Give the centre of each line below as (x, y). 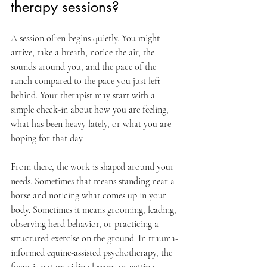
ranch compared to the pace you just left (87, 81)
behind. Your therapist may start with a (84, 95)
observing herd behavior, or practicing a (86, 224)
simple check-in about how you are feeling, (91, 110)
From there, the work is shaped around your (94, 167)
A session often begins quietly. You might (86, 38)
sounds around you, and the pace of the (85, 67)
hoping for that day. (47, 138)
